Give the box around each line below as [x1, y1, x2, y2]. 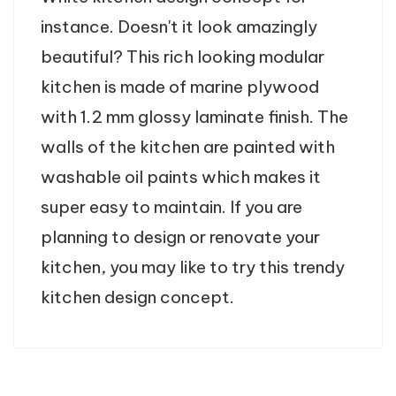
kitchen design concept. [41, 286, 234, 308]
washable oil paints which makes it [41, 165, 321, 187]
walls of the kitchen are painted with [41, 135, 335, 157]
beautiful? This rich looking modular [41, 45, 324, 67]
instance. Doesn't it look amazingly [41, 15, 317, 37]
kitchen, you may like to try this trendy [41, 255, 345, 278]
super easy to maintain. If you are [41, 195, 302, 217]
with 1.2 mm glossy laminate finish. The [41, 105, 348, 127]
